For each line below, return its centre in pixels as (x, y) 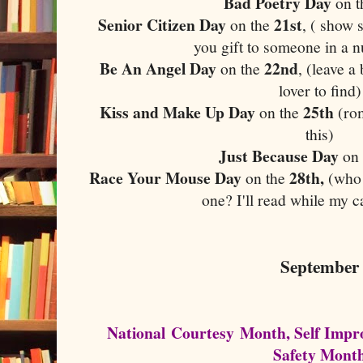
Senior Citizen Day (164, 24)
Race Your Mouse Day (165, 177)
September (320, 266)
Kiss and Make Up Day (177, 112)
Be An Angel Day (160, 68)
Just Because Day (281, 156)
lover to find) (320, 90)
